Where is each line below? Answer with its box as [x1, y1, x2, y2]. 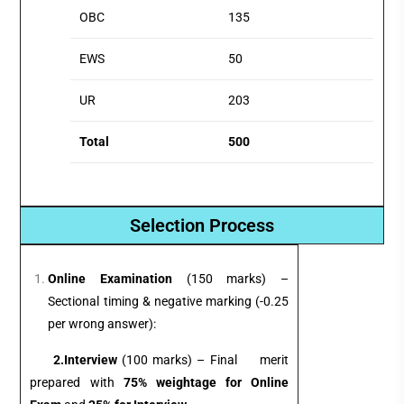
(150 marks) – [172, 271, 289, 287]
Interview [64, 353, 118, 368]
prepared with [30, 375, 124, 390]
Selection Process [130, 215, 274, 237]
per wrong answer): [48, 317, 157, 332]
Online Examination [48, 271, 173, 287]
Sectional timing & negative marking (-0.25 [48, 294, 289, 309]
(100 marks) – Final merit [117, 353, 289, 368]
